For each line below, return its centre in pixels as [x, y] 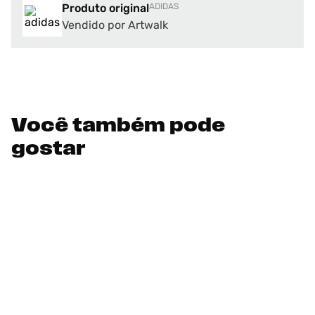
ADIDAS [164, 6]
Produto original [105, 8]
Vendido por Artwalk [115, 25]
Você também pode [118, 127]
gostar [49, 150]
